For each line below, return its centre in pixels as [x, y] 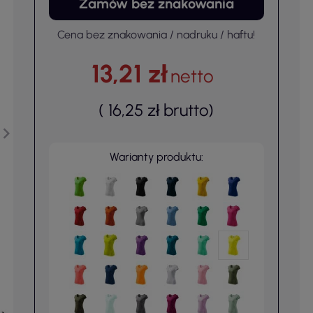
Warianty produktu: [156, 157]
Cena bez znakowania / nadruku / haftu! [156, 35]
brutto [186, 110]
